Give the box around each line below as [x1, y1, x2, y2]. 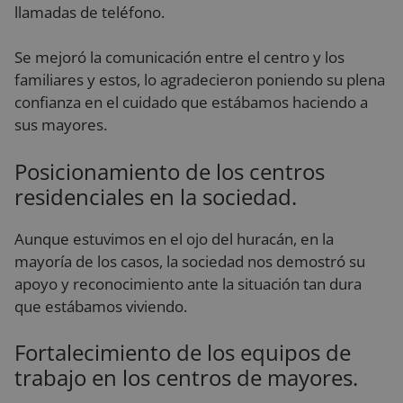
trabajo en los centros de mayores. [14, 363, 358, 392]
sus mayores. [14, 114, 107, 135]
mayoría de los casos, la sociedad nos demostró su [14, 250, 365, 272]
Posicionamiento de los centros [14, 156, 325, 186]
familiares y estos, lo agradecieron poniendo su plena [14, 69, 385, 90]
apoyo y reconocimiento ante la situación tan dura [14, 273, 362, 294]
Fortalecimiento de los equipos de [14, 337, 351, 367]
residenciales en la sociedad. [14, 181, 297, 211]
